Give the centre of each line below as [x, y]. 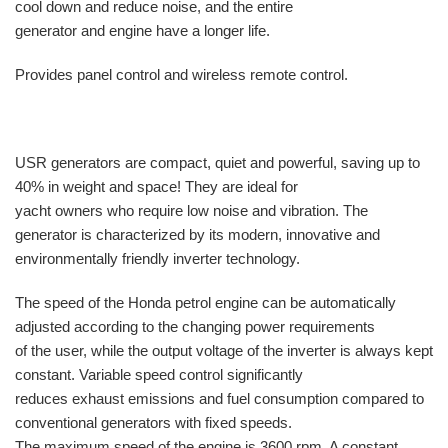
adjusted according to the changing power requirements [195, 326]
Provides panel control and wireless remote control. [182, 74]
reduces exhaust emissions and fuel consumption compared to [220, 398]
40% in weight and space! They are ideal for [157, 186]
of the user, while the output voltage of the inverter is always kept [224, 350]
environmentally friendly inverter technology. [158, 258]
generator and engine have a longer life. [143, 30]
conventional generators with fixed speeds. [154, 422]
